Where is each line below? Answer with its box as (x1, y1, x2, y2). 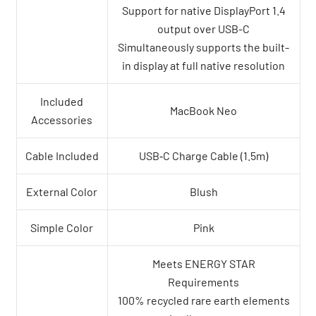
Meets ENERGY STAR (152, 257, 255, 271)
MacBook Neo (170, 104, 237, 118)
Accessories (31, 113, 92, 127)
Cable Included (25, 149, 99, 163)
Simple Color (30, 221, 93, 235)
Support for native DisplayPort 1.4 (121, 4, 286, 18)
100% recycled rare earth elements (117, 293, 290, 308)
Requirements (168, 275, 239, 289)
